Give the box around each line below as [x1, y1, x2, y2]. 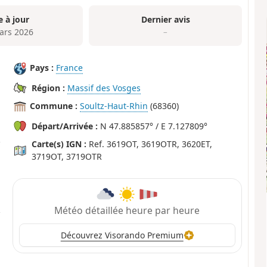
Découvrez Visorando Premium [60, 229, 184, 241]
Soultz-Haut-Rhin [80, 100, 148, 112]
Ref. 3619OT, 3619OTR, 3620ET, [86, 138, 213, 150]
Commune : [30, 100, 78, 112]
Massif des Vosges [67, 82, 141, 94]
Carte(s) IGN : [32, 138, 87, 150]
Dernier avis [141, 13, 190, 25]
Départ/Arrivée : [32, 120, 98, 132]
